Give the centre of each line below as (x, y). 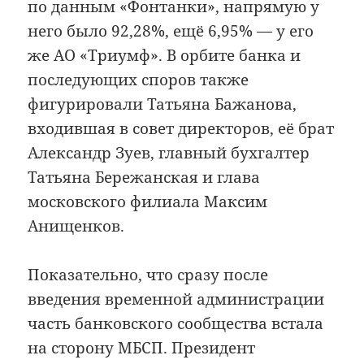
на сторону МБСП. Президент (142, 348)
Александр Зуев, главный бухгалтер (169, 152)
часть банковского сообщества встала (176, 324)
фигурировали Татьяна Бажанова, (162, 104)
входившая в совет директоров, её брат (181, 128)
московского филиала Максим (148, 201)
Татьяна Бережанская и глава (144, 177)
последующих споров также (139, 79)
